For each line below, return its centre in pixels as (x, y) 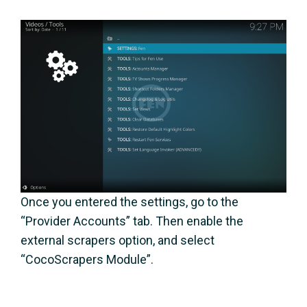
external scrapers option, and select (118, 240)
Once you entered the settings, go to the (130, 201)
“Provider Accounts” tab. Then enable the (132, 221)
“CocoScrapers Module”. (87, 259)
